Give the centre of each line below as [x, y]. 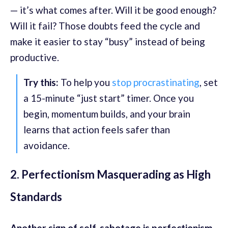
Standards [36, 197]
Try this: [41, 82]
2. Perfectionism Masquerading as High [110, 175]
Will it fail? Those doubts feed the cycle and [105, 26]
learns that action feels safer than [97, 130]
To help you [85, 82]
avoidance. [47, 146]
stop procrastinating [156, 82]
